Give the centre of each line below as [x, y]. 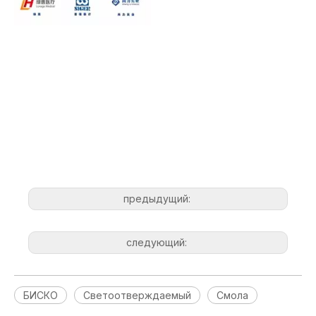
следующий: [158, 242]
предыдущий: [158, 199]
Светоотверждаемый [137, 295]
